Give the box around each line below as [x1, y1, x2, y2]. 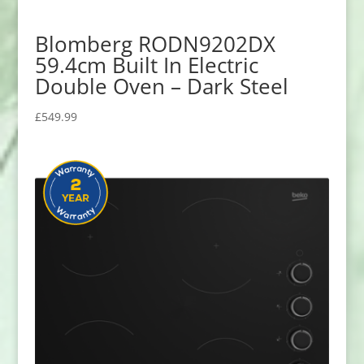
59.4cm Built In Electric [34, 50, 258, 80]
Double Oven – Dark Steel [34, 71, 288, 101]
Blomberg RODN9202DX [34, 28, 275, 58]
